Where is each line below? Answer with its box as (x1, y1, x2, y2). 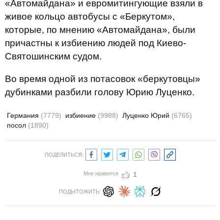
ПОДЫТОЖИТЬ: (58, 189, 101, 194)
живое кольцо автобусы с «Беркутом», (5, 11, 175, 22)
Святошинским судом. (5, 51, 102, 61)
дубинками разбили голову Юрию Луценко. (5, 87, 194, 97)
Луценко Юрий (122, 111, 171, 119)
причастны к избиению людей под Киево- (5, 38, 186, 48)
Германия (7, 111, 41, 119)
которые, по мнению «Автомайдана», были (5, 25, 195, 35)
